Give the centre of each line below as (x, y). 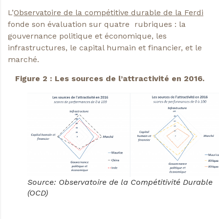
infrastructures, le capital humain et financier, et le (105, 48)
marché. (23, 60)
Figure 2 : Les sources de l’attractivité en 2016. (109, 78)
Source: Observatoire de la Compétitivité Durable (120, 182)
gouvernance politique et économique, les (87, 36)
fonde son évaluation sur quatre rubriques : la (97, 24)
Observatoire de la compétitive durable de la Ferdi (109, 13)
